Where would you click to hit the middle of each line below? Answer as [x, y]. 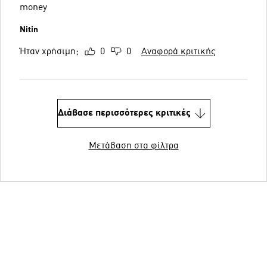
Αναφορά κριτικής [178, 52]
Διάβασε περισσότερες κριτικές [124, 113]
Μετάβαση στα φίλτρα [133, 146]
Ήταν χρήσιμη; [49, 52]
